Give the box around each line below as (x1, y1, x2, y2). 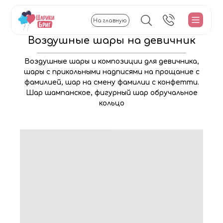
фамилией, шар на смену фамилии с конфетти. (24, 79, 199, 86)
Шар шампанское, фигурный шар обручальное (26, 89, 198, 97)
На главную (93, 17, 127, 23)
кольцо (99, 100, 124, 107)
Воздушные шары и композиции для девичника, (24, 58, 199, 65)
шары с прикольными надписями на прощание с (24, 68, 200, 76)
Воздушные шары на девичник (27, 35, 196, 46)
